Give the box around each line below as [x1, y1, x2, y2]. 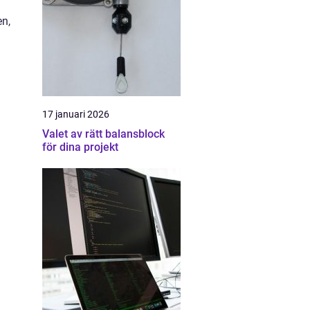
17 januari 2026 [42, 109, 109, 120]
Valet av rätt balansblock [42, 127, 165, 140]
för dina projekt [42, 140, 118, 154]
